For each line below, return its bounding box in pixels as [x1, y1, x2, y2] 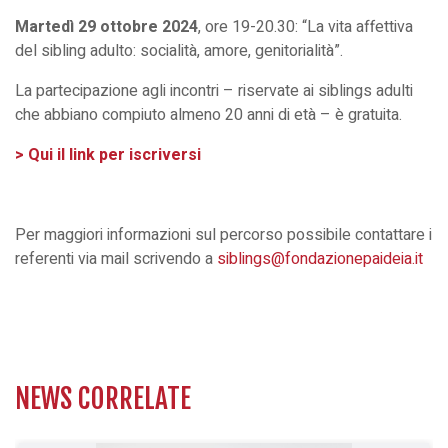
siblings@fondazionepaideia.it [217, 247, 423, 271]
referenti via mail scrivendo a [15, 247, 217, 271]
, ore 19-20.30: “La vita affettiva [198, 15, 413, 39]
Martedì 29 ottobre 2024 [15, 15, 198, 39]
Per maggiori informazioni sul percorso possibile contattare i [15, 223, 432, 247]
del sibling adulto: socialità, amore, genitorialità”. [15, 39, 343, 63]
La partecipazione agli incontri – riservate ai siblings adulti [15, 79, 413, 103]
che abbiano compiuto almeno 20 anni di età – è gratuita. [15, 103, 402, 127]
